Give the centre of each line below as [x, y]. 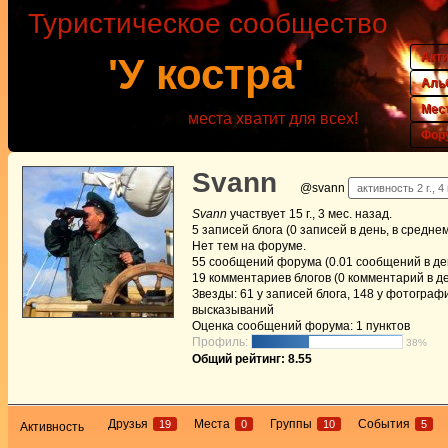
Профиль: [221, 342]
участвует [258, 214]
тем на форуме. [260, 246]
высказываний [233, 310]
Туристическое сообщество [208, 23]
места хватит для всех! [273, 118]
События [386, 424]
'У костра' [206, 74]
